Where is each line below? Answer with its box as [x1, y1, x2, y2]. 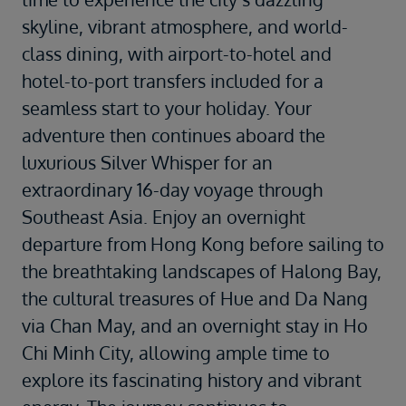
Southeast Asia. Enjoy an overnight [22, 205, 305, 229]
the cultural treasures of [22, 286, 220, 311]
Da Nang [295, 286, 368, 311]
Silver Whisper [101, 150, 219, 175]
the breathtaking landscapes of [22, 259, 281, 284]
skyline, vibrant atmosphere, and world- [22, 14, 348, 39]
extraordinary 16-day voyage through [22, 178, 323, 202]
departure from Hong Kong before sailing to [22, 232, 384, 256]
